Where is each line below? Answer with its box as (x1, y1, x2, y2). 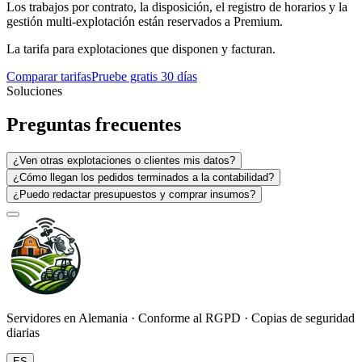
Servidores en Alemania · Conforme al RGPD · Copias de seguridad (6, 311, 355, 326)
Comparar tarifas (6, 69, 91, 83)
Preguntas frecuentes (6, 114, 181, 136)
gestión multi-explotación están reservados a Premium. (6, 14, 283, 28)
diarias (6, 326, 40, 340)
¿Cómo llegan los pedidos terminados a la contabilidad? (13, 171, 274, 184)
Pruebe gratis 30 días (91, 69, 197, 83)
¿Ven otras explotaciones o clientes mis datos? (13, 154, 235, 167)
